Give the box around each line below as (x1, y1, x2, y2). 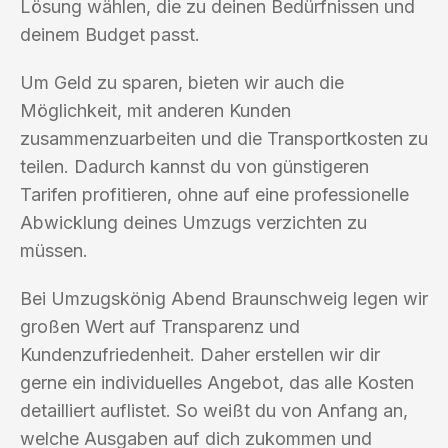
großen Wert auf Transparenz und (20, 315, 300, 337)
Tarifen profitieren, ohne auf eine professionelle (20, 183, 409, 205)
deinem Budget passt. (20, 23, 200, 45)
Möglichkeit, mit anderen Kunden (20, 99, 291, 121)
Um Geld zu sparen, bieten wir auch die (20, 71, 344, 93)
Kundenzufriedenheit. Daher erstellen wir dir (20, 343, 380, 365)
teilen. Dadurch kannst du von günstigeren (20, 155, 369, 177)
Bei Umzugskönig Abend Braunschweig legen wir (20, 287, 428, 309)
